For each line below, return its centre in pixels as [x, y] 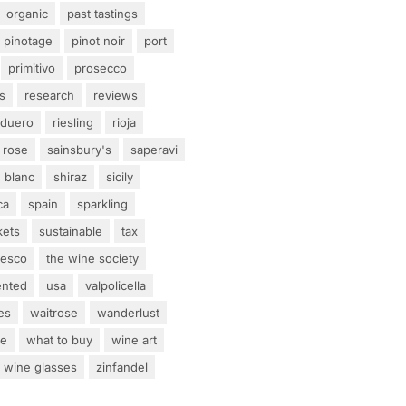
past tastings [102, 13]
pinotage [28, 40]
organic [27, 13]
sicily [120, 176]
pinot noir [98, 40]
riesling [73, 122]
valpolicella [116, 285]
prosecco [101, 68]
